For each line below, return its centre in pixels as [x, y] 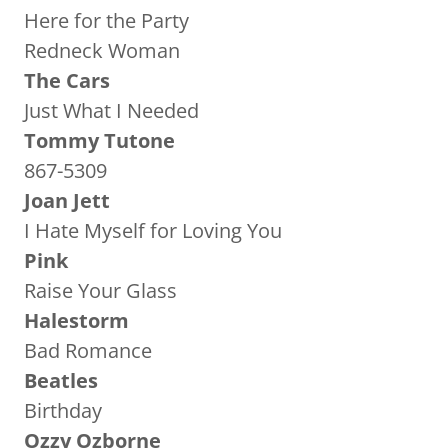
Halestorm [76, 320]
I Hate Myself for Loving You [153, 230]
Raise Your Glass [100, 290]
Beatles [63, 380]
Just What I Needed [111, 110]
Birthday [63, 410]
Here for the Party [106, 20]
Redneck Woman [102, 50]
